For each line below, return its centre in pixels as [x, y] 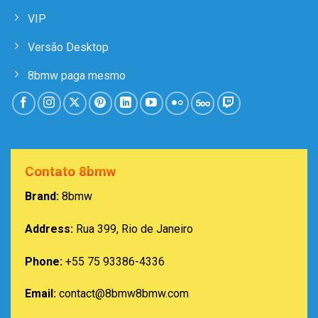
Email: [40, 294]
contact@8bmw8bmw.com [124, 294]
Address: [49, 229]
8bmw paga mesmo [77, 75]
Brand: [42, 196]
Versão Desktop [68, 47]
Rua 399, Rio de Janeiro [133, 229]
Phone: [44, 261]
